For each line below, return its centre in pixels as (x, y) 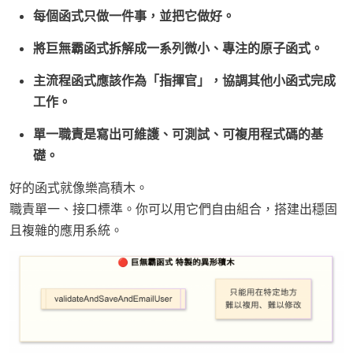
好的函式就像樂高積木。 (79, 188)
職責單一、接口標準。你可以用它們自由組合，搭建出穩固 (173, 209)
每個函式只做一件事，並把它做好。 (134, 16)
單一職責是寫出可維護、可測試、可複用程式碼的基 (178, 134)
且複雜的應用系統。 (66, 230)
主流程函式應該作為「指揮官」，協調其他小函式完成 (184, 80)
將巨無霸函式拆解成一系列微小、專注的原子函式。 (178, 48)
